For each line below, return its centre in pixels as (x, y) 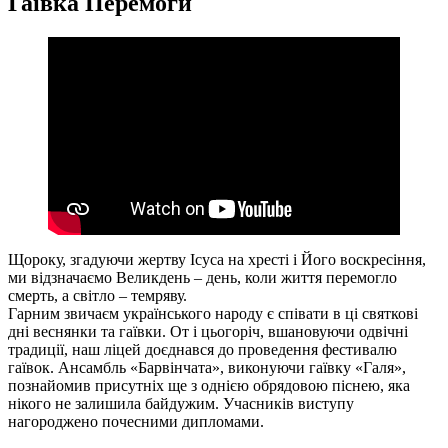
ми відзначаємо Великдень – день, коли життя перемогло (202, 277)
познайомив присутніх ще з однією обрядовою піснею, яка (209, 385)
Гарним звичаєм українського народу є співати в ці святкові (213, 313)
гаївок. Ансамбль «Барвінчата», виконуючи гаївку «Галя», (207, 367)
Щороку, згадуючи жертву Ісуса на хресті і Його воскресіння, (217, 259)
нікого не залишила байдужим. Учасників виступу (181, 403)
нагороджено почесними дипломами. (136, 421)
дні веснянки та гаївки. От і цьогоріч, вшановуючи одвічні (208, 331)
